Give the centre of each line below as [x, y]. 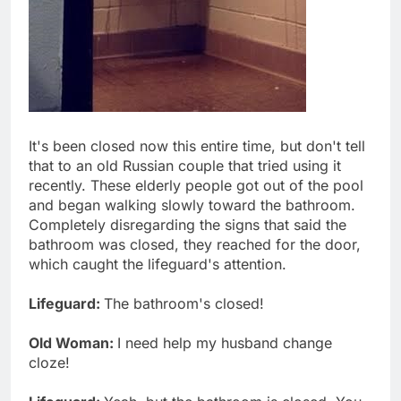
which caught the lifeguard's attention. [158, 264]
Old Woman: [73, 342]
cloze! [49, 362]
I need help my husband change [225, 342]
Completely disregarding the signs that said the [188, 224]
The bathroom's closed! [184, 303]
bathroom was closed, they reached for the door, [195, 244]
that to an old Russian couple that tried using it [185, 165]
